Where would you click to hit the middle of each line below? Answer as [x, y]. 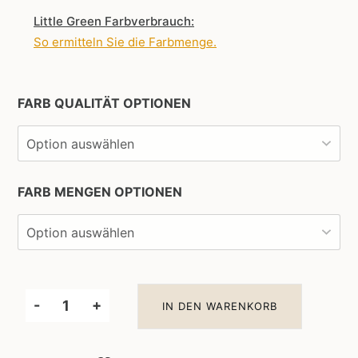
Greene [59, 336]
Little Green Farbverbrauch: [114, 22]
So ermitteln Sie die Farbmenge [123, 42]
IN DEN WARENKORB [220, 306]
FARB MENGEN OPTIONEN [100, 192]
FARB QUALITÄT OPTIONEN [104, 103]
